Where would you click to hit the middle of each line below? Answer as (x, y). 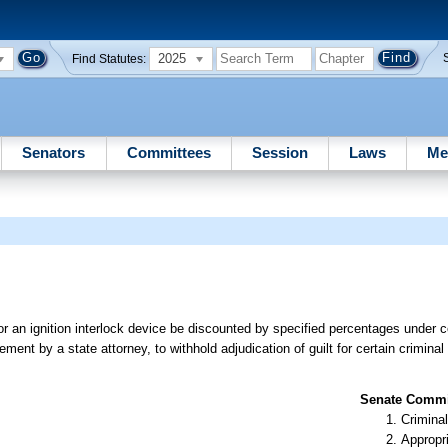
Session (279, 152)
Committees (168, 152)
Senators (54, 152)
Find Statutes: (109, 58)
